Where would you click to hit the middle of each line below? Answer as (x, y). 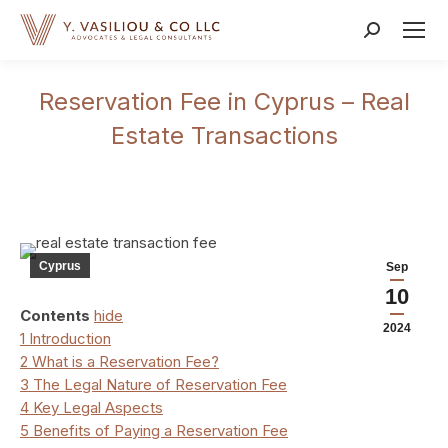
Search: (389, 32)
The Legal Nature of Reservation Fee (160, 384)
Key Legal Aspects (98, 407)
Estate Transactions (224, 135)
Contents (55, 315)
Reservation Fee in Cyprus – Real (224, 101)
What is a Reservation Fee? (125, 361)
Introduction (70, 338)
